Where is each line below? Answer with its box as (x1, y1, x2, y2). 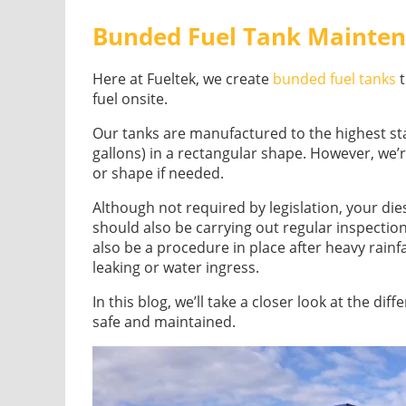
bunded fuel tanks (273, 68, 396, 89)
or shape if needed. (92, 162, 224, 183)
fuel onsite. (92, 88, 168, 109)
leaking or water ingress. (92, 256, 259, 277)
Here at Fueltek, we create (92, 68, 273, 89)
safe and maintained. (92, 311, 236, 332)
